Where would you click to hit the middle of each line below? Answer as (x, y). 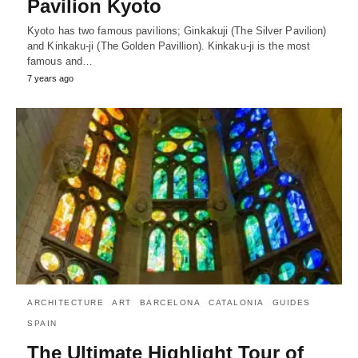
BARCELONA (170, 303)
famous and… (60, 61)
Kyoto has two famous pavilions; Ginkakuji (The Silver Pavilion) (177, 30)
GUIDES (291, 303)
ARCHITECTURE (66, 303)
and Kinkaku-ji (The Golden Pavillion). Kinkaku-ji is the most (169, 46)
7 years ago (50, 78)
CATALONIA (237, 303)
